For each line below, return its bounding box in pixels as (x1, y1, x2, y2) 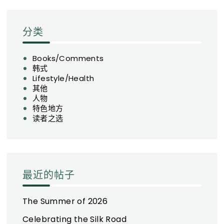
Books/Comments (32, 53, 104, 64)
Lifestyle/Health (32, 73, 94, 84)
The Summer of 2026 (22, 195, 108, 207)
